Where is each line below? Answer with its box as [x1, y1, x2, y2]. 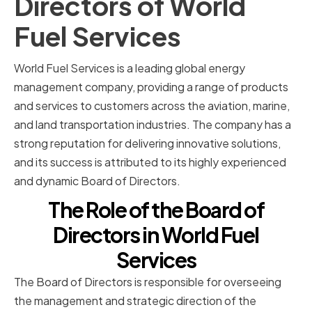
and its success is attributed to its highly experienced [14, 155, 286, 170]
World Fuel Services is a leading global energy [14, 61, 245, 76]
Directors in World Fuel [53, 221, 259, 249]
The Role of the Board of [48, 196, 264, 224]
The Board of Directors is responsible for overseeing [14, 274, 281, 290]
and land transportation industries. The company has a [14, 117, 291, 132]
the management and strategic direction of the [14, 293, 256, 309]
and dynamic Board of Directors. [14, 173, 180, 189]
